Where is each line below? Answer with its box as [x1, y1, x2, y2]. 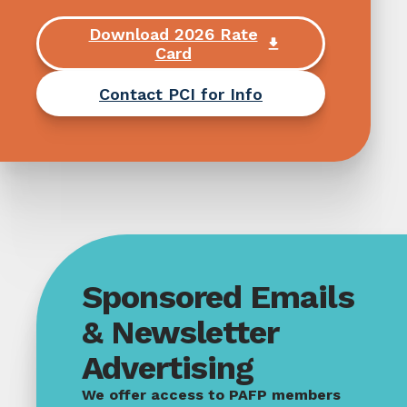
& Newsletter [82, 313, 279, 352]
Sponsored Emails [82, 278, 354, 316]
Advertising [82, 349, 254, 387]
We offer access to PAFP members [82, 386, 341, 403]
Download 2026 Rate [88, 25, 258, 44]
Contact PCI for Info [99, 84, 263, 104]
